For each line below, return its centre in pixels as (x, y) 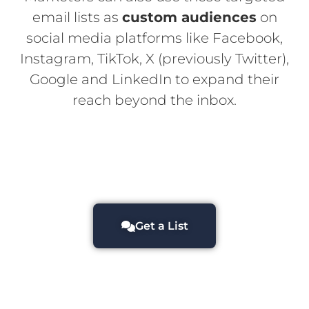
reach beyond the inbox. (154, 100)
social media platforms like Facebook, (154, 38)
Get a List (161, 226)
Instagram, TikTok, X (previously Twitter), (154, 59)
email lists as (77, 18)
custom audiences (189, 18)
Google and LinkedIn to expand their (154, 80)
